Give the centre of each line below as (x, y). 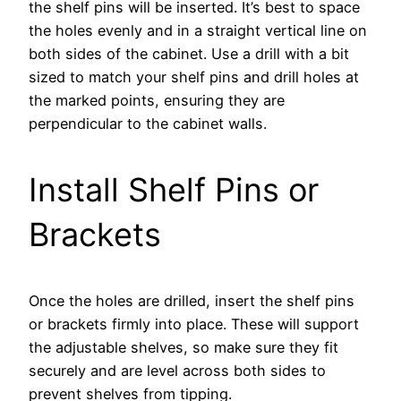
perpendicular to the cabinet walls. (148, 123)
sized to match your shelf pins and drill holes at (194, 77)
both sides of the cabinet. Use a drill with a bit (189, 53)
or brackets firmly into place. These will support (194, 324)
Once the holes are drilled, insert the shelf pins (192, 300)
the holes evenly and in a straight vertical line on (198, 30)
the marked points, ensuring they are (157, 100)
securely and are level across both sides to (177, 370)
